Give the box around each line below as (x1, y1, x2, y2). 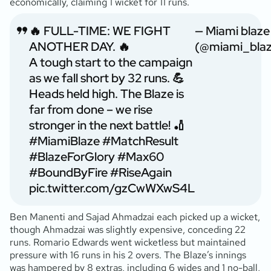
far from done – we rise (29, 101, 152, 117)
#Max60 (117, 148, 164, 165)
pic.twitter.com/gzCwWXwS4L (29, 180, 195, 196)
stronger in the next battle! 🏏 (29, 117, 185, 133)
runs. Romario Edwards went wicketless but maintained (10, 235, 246, 249)
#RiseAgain (110, 164, 172, 180)
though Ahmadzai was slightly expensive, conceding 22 (10, 223, 246, 236)
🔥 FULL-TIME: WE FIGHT (29, 22, 171, 39)
